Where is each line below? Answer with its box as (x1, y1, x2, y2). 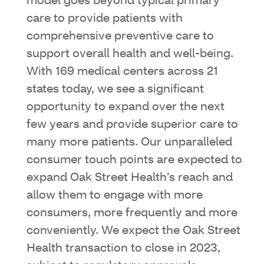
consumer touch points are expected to (27, 154, 242, 166)
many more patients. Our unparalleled (27, 136, 232, 148)
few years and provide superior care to (27, 118, 238, 131)
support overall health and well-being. (27, 48, 233, 60)
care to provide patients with (27, 12, 183, 25)
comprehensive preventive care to (27, 30, 214, 42)
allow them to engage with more (27, 189, 203, 202)
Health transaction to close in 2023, (27, 242, 220, 255)
